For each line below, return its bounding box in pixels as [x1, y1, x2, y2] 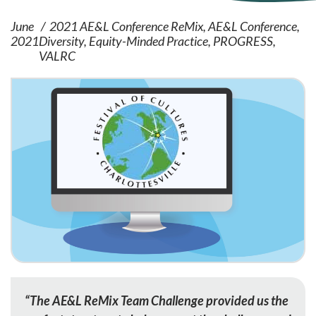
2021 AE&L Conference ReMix [49, 18, 203, 34]
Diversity [39, 32, 84, 49]
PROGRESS [213, 32, 273, 49]
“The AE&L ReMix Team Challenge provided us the [25, 292, 288, 308]
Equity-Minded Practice [89, 32, 208, 49]
